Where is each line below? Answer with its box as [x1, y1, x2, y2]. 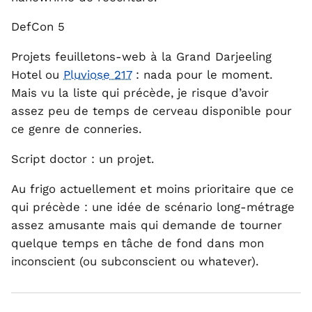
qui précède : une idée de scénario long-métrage [11, 199, 295, 214]
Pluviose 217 [63, 68, 132, 82]
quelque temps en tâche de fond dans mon [11, 235, 264, 250]
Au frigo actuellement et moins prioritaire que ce [11, 181, 294, 196]
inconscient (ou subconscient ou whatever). [11, 253, 258, 268]
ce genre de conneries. [11, 122, 141, 136]
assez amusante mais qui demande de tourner [11, 217, 282, 232]
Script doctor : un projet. [11, 151, 154, 166]
